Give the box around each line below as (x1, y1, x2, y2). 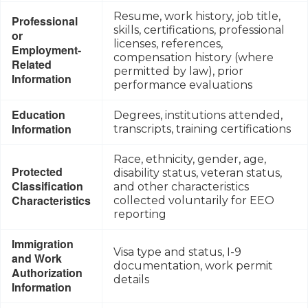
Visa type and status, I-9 (113, 245, 241, 258)
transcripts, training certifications (113, 122, 291, 135)
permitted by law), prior (113, 64, 243, 78)
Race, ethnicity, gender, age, (113, 152, 266, 166)
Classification (12, 177, 83, 194)
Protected (12, 163, 63, 179)
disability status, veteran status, (113, 166, 282, 179)
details (113, 272, 149, 286)
